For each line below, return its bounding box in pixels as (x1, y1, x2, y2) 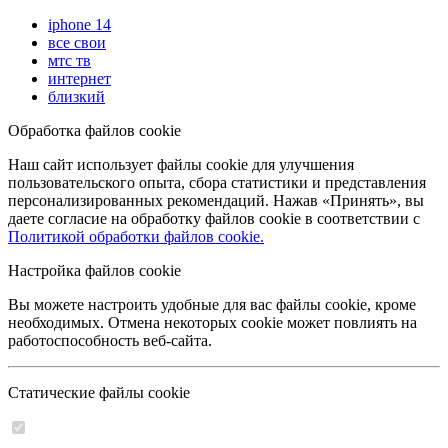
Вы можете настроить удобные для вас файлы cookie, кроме (8, 296, 416, 313)
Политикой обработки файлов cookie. (8, 228, 264, 245)
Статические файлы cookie (8, 384, 190, 401)
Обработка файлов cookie (8, 122, 181, 139)
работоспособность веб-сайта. (8, 332, 212, 349)
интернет (48, 70, 111, 87)
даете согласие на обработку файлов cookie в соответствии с (8, 210, 420, 227)
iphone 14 (48, 16, 111, 33)
